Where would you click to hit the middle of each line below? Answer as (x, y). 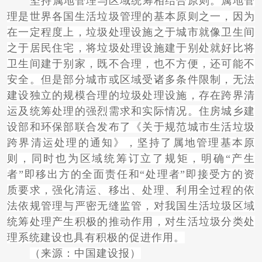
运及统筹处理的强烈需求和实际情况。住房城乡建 (131, 111)
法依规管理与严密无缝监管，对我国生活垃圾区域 (131, 206)
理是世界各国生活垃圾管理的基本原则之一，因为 (131, 17)
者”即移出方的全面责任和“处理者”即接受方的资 (131, 175)
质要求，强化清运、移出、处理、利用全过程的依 (131, 190)
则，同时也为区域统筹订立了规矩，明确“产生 (131, 159)
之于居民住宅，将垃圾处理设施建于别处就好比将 (131, 48)
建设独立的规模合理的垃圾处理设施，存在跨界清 (131, 96)
